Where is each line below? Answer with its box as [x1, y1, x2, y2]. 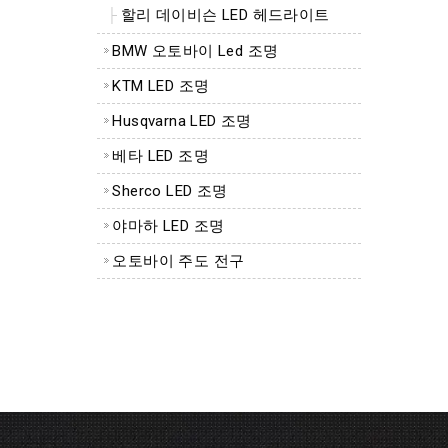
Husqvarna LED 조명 [112, 112, 252, 131]
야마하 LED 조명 [112, 217, 225, 236]
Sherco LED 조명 [112, 182, 228, 201]
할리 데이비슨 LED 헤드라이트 [120, 6, 330, 25]
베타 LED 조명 [112, 147, 210, 166]
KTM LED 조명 [112, 77, 210, 96]
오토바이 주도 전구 [112, 252, 245, 271]
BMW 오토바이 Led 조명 [112, 42, 279, 61]
